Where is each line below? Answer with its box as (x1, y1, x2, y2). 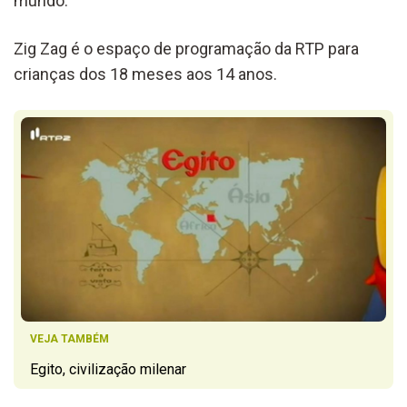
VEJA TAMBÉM (30, 333, 109, 346)
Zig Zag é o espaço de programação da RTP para (14, 38, 359, 58)
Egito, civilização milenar (30, 361, 186, 379)
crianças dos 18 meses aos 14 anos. (14, 64, 277, 84)
